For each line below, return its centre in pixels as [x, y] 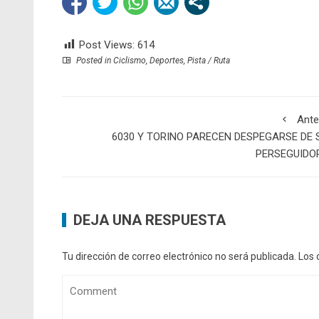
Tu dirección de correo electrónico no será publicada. [179, 257]
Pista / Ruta [209, 61]
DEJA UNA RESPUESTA [150, 220]
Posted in [94, 61]
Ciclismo [130, 61]
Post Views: [107, 45]
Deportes [167, 61]
